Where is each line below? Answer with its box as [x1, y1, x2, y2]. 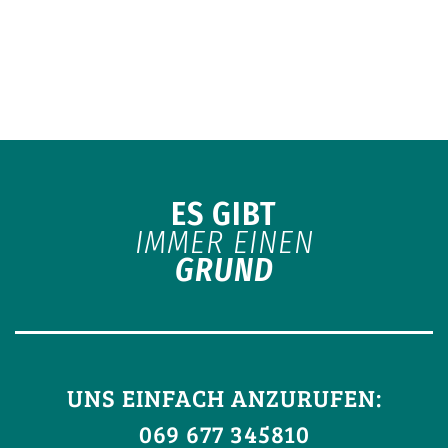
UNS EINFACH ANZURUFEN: [66, 380, 382, 414]
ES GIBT [171, 194, 277, 233]
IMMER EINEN [134, 222, 314, 261]
